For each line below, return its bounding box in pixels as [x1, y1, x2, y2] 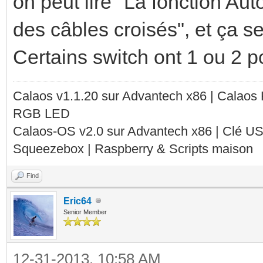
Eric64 [63, 195, 92, 206]
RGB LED [13, 106, 70, 121]
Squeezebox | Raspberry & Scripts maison [13, 141, 253, 156]
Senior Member [63, 208, 107, 215]
